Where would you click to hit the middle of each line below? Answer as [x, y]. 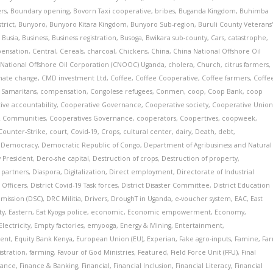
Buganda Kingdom [207, 11]
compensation [64, 91]
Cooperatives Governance [91, 118]
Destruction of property [200, 158]
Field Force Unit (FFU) [204, 252]
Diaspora [47, 172]
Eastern [21, 212]
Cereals [72, 51]
